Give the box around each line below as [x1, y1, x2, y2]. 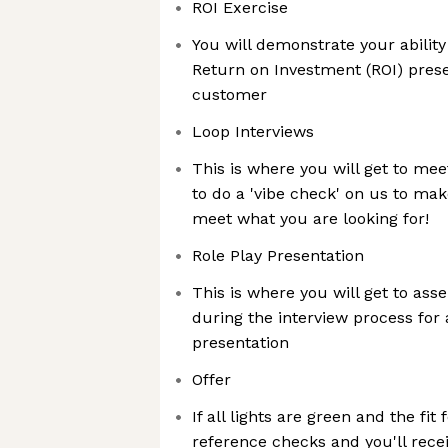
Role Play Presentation [192, 246, 364, 265]
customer [192, 85, 267, 104]
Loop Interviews [192, 122, 314, 141]
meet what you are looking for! [192, 209, 429, 228]
